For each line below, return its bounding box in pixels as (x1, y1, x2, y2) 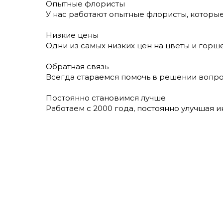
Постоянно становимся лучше (46, 93, 166, 103)
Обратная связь (46, 61, 109, 71)
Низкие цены (46, 30, 99, 40)
